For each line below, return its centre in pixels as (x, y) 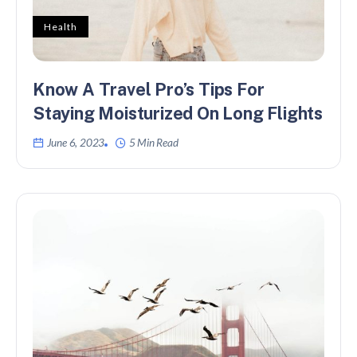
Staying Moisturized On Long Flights (178, 113)
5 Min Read (153, 142)
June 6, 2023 (76, 142)
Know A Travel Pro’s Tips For (149, 89)
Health (61, 26)
